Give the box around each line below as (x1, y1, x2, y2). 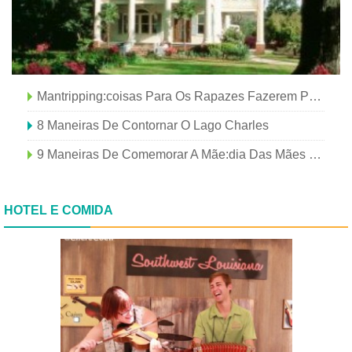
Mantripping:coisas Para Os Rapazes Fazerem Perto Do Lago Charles (309, 89, 321, 103)
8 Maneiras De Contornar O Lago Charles (37, 118, 269, 132)
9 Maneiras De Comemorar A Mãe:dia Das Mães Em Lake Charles (309, 147, 321, 161)
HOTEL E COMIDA (4, 203, 113, 217)
